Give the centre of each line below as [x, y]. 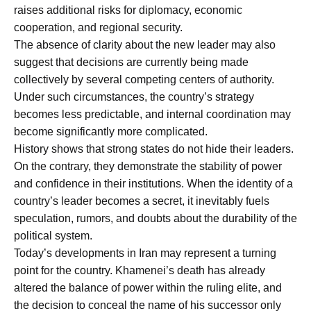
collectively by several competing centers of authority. [144, 79]
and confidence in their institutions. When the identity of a [153, 183]
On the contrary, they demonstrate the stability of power [148, 166]
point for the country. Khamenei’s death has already [140, 270]
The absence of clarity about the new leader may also [145, 44]
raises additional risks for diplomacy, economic [128, 10]
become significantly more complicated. [111, 131]
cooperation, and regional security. [98, 27]
